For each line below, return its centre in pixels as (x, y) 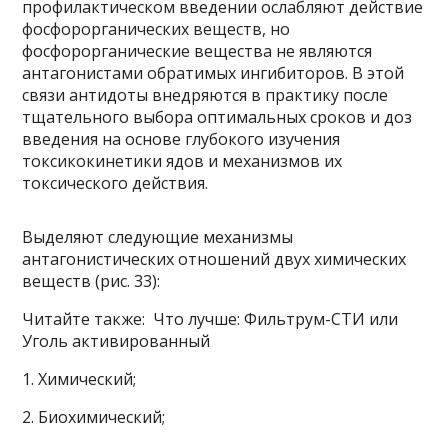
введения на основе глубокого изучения (181, 138)
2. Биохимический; (94, 416)
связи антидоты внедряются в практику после (205, 94)
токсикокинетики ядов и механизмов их (182, 160)
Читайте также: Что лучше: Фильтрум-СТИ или (210, 318)
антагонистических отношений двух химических (214, 258)
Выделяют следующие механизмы (158, 236)
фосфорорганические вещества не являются (197, 50)
